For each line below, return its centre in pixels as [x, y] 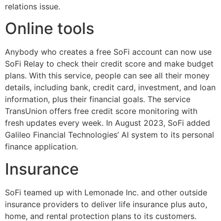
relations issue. [34, 6]
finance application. [41, 147]
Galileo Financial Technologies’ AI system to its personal [110, 135]
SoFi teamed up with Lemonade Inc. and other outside [106, 192]
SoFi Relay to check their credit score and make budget [109, 64]
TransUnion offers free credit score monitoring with [101, 111]
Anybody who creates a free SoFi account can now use [108, 52]
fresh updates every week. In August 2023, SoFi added [108, 123]
